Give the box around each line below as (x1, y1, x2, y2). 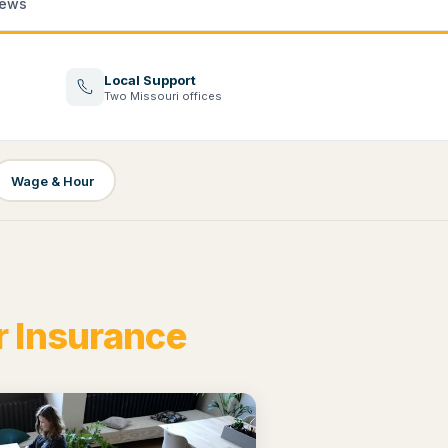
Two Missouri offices (104, 88, 222, 103)
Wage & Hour (11, 172, 94, 189)
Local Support (104, 71, 196, 88)
